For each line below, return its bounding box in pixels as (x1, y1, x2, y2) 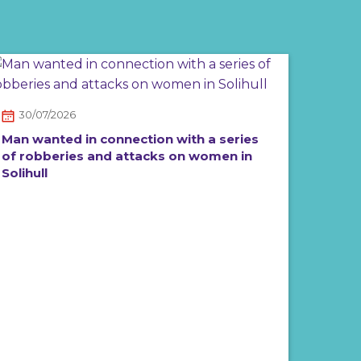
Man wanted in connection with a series (2, 131, 259, 147)
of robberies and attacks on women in (2, 147, 252, 164)
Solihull (2, 164, 48, 180)
